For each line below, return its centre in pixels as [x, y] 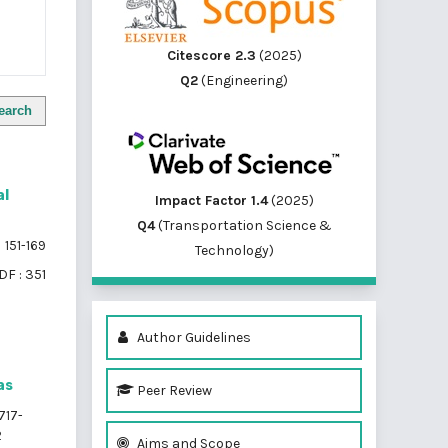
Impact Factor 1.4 [211, 200]
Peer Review [173, 390]
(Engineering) [243, 80]
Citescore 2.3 [211, 55]
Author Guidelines [192, 337]
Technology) [234, 250]
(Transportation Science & [243, 225]
